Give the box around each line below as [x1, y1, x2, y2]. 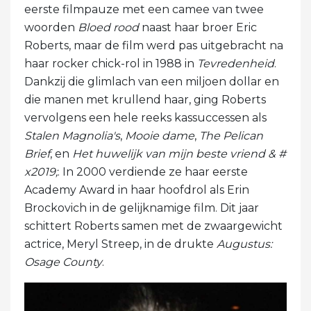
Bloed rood [78, 21, 139, 35]
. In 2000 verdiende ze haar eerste [58, 165, 248, 179]
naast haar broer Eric [139, 21, 257, 35]
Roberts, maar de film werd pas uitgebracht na [24, 39, 283, 53]
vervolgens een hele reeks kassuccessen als [24, 111, 267, 125]
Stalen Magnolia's [24, 129, 120, 143]
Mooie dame [125, 129, 194, 143]
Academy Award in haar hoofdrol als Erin [24, 183, 249, 197]
